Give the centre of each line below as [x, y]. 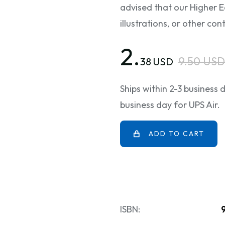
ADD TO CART [177, 134]
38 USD [157, 62]
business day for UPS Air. [170, 105]
